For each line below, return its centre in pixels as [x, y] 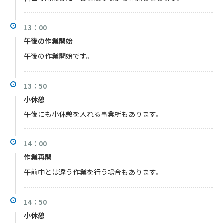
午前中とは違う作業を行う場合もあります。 [93, 172]
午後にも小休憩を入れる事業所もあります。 [93, 114]
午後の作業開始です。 [58, 56]
